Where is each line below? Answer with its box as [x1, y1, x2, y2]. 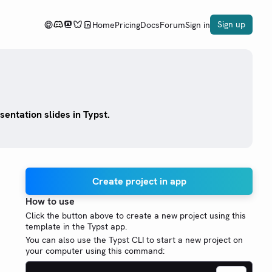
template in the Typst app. [25, 221, 127, 233]
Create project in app [92, 175, 186, 188]
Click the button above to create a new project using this [25, 210, 246, 222]
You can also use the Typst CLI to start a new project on [25, 234, 243, 246]
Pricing [115, 19, 140, 30]
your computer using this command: [25, 245, 165, 257]
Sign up [217, 19, 245, 30]
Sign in [185, 19, 210, 30]
